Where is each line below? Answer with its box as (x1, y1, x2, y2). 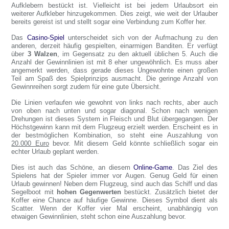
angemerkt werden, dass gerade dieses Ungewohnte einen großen (11, 66, 218, 74)
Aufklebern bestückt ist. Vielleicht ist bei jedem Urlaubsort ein (11, 2, 218, 9)
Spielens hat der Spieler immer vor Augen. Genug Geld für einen (11, 172, 218, 179)
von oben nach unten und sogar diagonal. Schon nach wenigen (11, 107, 218, 114)
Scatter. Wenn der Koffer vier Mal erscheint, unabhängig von (11, 204, 218, 212)
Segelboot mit (11, 188, 57, 196)
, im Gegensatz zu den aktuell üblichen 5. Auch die (57, 50, 218, 58)
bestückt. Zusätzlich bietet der (121, 188, 218, 196)
